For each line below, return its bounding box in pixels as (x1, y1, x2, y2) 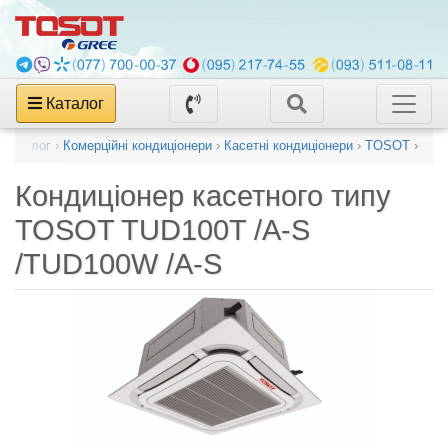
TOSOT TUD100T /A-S (15, 214, 310, 247)
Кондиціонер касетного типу (15, 180, 391, 213)
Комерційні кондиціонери (63, 138, 212, 154)
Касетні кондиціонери (224, 138, 353, 154)
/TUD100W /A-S (15, 248, 222, 281)
